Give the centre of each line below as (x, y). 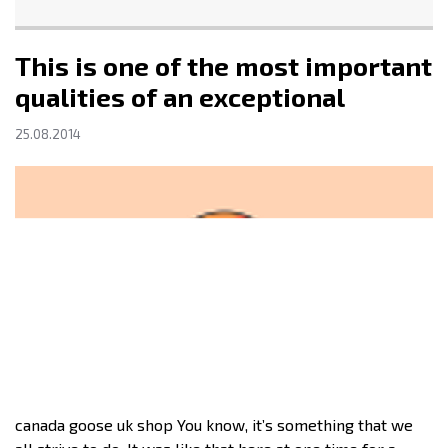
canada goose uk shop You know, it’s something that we (214, 424)
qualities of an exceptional (180, 97)
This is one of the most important (223, 66)
